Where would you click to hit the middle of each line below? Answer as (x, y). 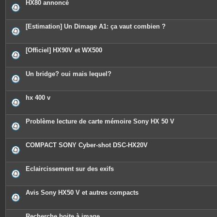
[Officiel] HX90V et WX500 (64, 50)
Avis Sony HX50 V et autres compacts (82, 193)
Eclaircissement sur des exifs (70, 169)
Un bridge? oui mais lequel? (69, 74)
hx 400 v (38, 98)
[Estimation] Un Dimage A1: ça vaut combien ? (96, 26)
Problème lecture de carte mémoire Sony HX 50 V (100, 121)
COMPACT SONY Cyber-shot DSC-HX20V (87, 145)
